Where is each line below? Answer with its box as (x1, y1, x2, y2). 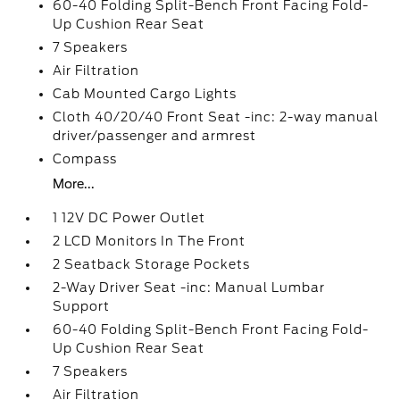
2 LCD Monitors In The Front (53, 234, 246, 248)
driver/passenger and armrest (53, 129, 257, 143)
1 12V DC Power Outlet (53, 211, 206, 225)
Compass (53, 152, 118, 166)
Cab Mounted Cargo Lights (53, 87, 237, 101)
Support (53, 299, 111, 313)
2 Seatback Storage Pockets (53, 257, 251, 271)
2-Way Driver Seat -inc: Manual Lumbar (53, 280, 326, 295)
